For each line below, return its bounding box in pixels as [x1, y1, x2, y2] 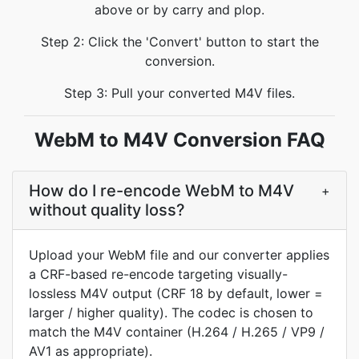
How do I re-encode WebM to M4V [29, 181, 294, 200]
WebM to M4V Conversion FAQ [34, 128, 325, 151]
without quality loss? [29, 200, 185, 220]
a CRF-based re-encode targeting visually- [29, 266, 288, 282]
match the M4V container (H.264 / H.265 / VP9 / [29, 324, 325, 340]
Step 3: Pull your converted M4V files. [64, 85, 295, 101]
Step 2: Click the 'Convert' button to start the [40, 34, 319, 50]
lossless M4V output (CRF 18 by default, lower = [29, 285, 323, 301]
